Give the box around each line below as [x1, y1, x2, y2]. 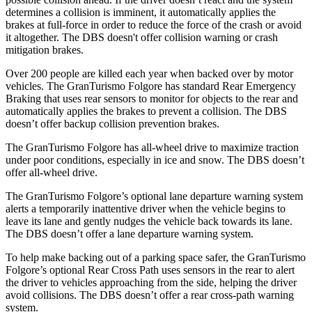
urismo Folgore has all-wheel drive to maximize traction [54, 141, 299, 153]
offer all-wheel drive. [6, 166, 97, 178]
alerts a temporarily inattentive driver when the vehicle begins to [6, 202, 286, 214]
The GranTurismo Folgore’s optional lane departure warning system [6, 189, 303, 202]
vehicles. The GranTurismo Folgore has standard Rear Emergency [6, 79, 296, 92]
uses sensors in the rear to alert [159, 263, 295, 276]
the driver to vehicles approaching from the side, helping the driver [6, 276, 297, 288]
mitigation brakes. [6, 43, 84, 56]
